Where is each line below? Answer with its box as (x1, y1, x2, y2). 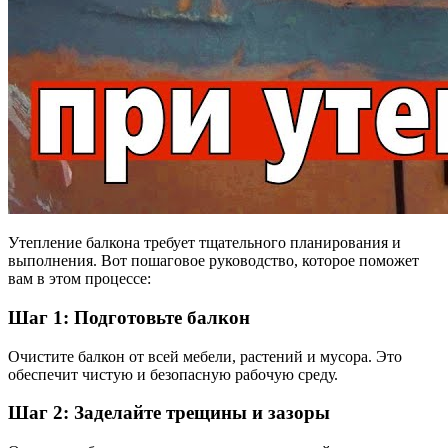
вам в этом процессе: (8, 270, 151, 288)
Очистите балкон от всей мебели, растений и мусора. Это (8, 347, 402, 365)
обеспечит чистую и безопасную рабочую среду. (8, 365, 338, 383)
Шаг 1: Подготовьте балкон (8, 307, 250, 328)
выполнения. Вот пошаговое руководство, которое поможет (8, 252, 419, 270)
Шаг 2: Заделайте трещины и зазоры (8, 402, 330, 424)
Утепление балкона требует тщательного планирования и (8, 234, 401, 252)
